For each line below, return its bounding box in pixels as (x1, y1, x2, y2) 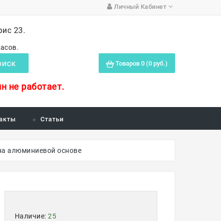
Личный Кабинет (114, 3, 166, 10)
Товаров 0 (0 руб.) (115, 60, 168, 67)
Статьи (40, 115, 64, 123)
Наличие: (14, 212, 48, 220)
